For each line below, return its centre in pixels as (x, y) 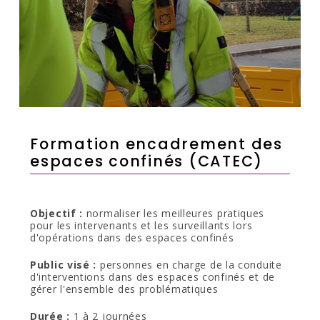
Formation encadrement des (157, 144)
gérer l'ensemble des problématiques (124, 289)
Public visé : (65, 265)
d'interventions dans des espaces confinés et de (152, 277)
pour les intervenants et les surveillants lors (141, 225)
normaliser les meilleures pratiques (174, 213)
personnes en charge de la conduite (191, 265)
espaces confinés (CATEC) (147, 161)
